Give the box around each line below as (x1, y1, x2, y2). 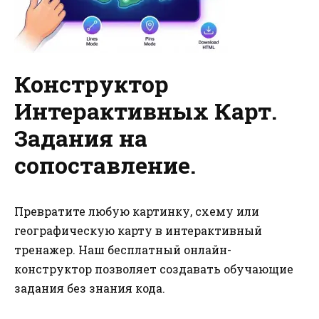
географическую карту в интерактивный (14, 222, 262, 238)
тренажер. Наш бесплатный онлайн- (14, 241, 231, 257)
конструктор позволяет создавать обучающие (14, 261, 293, 276)
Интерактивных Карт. (14, 95, 277, 126)
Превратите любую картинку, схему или (14, 203, 259, 219)
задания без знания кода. (14, 280, 165, 296)
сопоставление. (14, 149, 196, 180)
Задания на (14, 122, 147, 153)
